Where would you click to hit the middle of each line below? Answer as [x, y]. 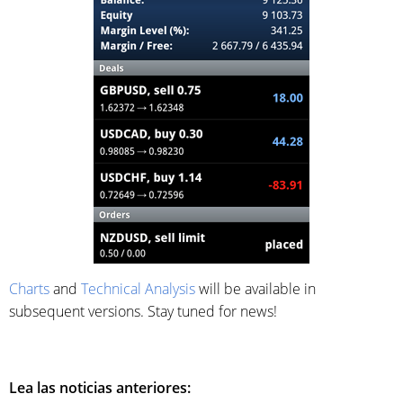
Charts [29, 289]
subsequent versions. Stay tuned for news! [143, 312]
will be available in [255, 289]
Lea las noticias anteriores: [100, 388]
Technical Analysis [138, 289]
